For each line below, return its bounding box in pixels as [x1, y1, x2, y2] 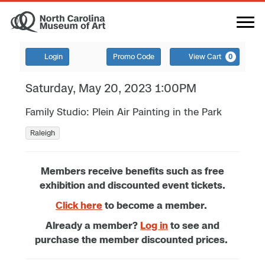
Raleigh [30, 128, 56, 137]
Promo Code [112, 52, 154, 62]
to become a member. [102, 199, 209, 211]
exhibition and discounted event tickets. [40, 179, 225, 191]
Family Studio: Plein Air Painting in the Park [25, 106, 222, 118]
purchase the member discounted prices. [35, 233, 230, 245]
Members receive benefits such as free [41, 164, 224, 177]
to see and [168, 219, 219, 231]
